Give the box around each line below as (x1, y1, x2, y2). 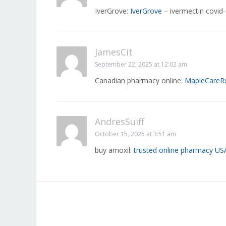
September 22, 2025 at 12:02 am (95, 60, 187, 69)
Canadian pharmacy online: (95, 76, 185, 85)
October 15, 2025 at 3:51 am (95, 130, 176, 138)
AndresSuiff (95, 116, 144, 128)
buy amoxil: (95, 145, 134, 155)
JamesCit (95, 46, 133, 58)
